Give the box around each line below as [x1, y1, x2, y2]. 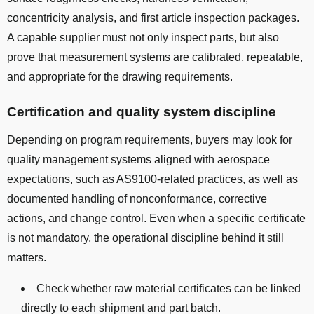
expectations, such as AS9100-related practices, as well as [7, 173, 298, 186]
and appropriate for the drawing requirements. [7, 71, 233, 83]
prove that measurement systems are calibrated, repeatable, [7, 51, 303, 64]
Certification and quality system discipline [7, 104, 276, 120]
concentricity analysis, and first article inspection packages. [7, 12, 299, 25]
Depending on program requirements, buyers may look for [7, 134, 292, 146]
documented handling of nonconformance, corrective [7, 193, 267, 205]
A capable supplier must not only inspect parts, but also [7, 32, 279, 44]
